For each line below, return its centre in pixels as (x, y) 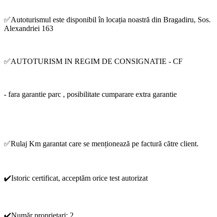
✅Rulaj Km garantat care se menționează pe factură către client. (101, 144)
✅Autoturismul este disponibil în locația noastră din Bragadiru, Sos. (107, 20)
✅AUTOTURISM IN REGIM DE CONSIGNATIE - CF (93, 61)
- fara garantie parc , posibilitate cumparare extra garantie (90, 94)
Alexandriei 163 (29, 28)
